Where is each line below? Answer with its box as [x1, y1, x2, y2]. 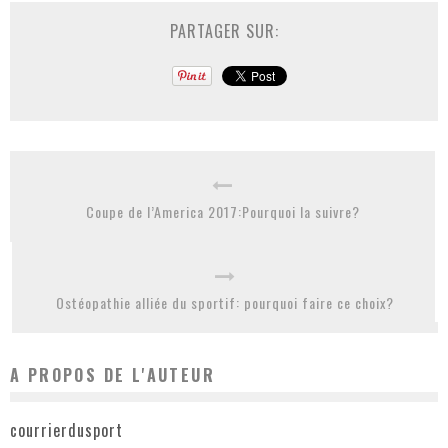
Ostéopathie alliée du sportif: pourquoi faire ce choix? [56, 291, 394, 313]
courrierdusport [10, 418, 123, 443]
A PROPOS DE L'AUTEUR [10, 362, 215, 387]
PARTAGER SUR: [169, 18, 279, 43]
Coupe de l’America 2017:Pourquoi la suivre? [85, 200, 360, 222]
